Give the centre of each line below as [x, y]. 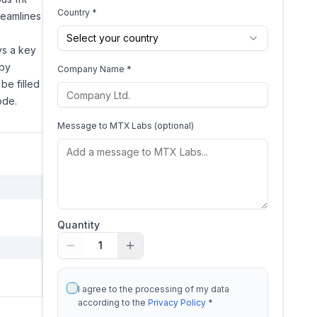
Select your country [113, 38]
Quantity [79, 225]
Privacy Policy [177, 302]
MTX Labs [131, 126]
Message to [83, 126]
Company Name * [94, 69]
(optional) [173, 126]
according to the [113, 302]
